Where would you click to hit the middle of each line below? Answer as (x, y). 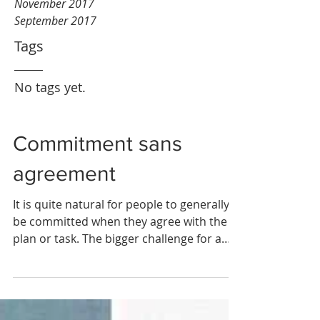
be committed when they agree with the (120, 221)
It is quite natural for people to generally (121, 204)
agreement (64, 174)
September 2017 (55, 21)
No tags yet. (50, 87)
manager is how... (60, 256)
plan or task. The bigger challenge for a (117, 239)
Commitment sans (97, 144)
